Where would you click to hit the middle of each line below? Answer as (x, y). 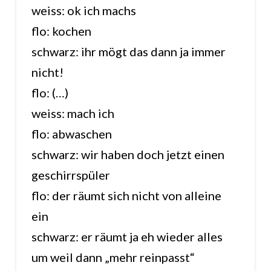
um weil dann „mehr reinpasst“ (113, 257)
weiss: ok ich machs (83, 11)
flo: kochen (61, 31)
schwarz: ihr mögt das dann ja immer (128, 52)
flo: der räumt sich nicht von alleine (126, 196)
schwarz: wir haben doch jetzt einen (128, 155)
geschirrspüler (70, 175)
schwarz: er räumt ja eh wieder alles (127, 237)
